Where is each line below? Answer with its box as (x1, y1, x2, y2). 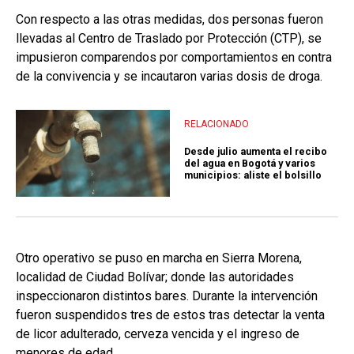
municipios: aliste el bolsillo (184, 168, 322, 181)
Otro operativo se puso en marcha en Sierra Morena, (16, 250, 302, 266)
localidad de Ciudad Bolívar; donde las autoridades (16, 269, 294, 285)
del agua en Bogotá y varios (184, 156, 315, 169)
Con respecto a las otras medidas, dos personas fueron (16, 12, 323, 28)
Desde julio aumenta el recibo (184, 145, 327, 157)
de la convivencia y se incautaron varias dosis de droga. (16, 69, 322, 85)
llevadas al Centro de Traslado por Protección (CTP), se (16, 31, 322, 47)
